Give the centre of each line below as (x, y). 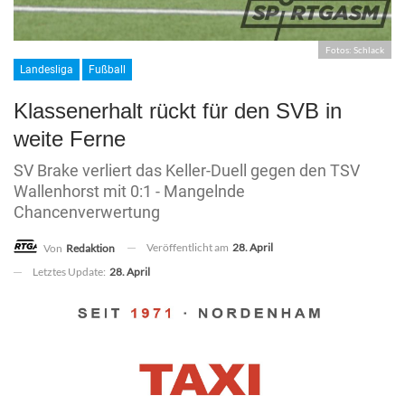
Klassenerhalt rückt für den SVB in (178, 110)
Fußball (107, 69)
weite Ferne (70, 138)
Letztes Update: (70, 271)
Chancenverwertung (87, 212)
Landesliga (47, 69)
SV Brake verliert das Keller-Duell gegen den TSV (187, 170)
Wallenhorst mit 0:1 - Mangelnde (129, 191)
